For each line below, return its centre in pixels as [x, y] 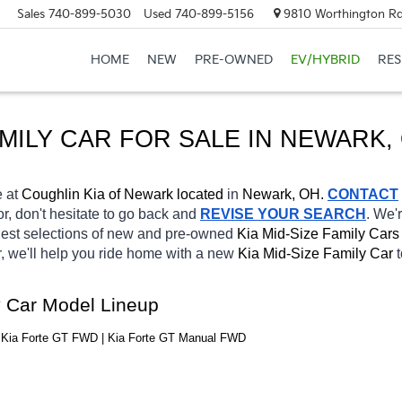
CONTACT [363, 194]
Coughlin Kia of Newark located [122, 194]
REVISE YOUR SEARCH [283, 214]
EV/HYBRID [325, 60]
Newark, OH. [283, 194]
